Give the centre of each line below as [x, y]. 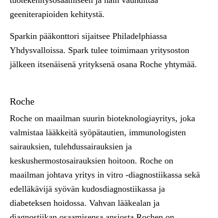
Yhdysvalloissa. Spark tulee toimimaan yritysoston [100, 50]
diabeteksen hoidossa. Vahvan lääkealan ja [85, 203]
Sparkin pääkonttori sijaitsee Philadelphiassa [88, 36]
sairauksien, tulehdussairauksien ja [71, 146]
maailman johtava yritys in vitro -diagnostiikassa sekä [105, 175]
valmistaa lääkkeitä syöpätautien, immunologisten [98, 132]
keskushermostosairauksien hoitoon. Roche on [91, 161]
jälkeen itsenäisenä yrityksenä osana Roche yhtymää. [103, 64]
